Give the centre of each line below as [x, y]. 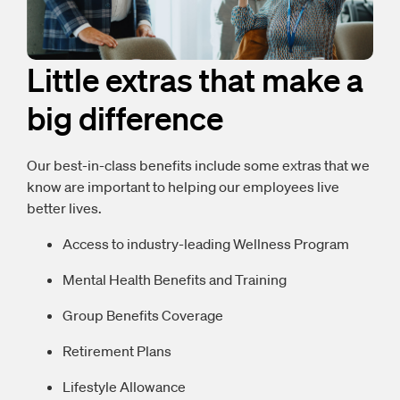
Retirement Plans [117, 351]
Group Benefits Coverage [143, 316]
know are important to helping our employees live [183, 187]
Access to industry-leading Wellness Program [206, 244]
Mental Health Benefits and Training [175, 280]
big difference [125, 118]
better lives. [64, 208]
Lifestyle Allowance [124, 387]
